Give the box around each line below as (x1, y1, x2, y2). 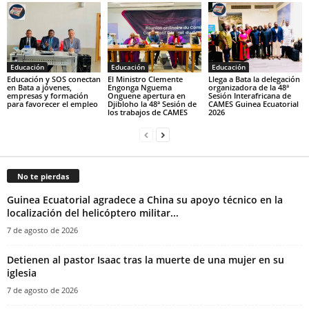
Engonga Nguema (107, 81, 172, 92)
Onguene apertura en (107, 90, 186, 101)
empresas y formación (7, 90, 88, 101)
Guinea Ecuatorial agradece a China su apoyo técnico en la (7, 192, 283, 206)
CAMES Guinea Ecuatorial (208, 98, 299, 109)
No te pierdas (17, 170, 69, 181)
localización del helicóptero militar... (7, 206, 179, 219)
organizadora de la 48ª (208, 81, 289, 92)
